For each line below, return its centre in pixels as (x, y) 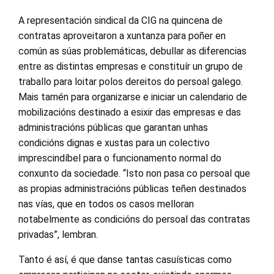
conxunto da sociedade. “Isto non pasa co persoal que (134, 173)
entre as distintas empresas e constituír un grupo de (131, 66)
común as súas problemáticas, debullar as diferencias (132, 51)
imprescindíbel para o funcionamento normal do (120, 158)
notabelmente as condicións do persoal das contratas (134, 219)
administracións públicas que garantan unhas (113, 127)
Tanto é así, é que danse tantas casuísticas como (125, 259)
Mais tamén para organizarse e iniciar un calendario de (133, 97)
